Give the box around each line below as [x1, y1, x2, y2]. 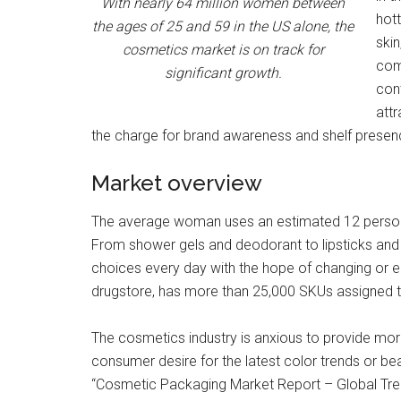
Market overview [91, 170, 262, 196]
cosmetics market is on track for [122, 41, 324, 58]
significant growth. [164, 64, 282, 81]
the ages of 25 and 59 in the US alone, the [92, 18, 354, 35]
